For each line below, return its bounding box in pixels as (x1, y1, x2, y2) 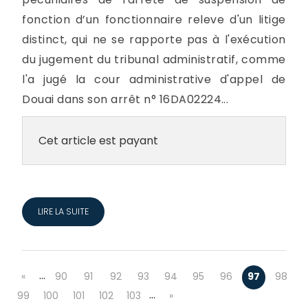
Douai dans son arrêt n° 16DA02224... (22, 91, 229, 107)
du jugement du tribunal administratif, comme (22, 51, 286, 67)
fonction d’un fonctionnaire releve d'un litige (22, 11, 286, 27)
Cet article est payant (38, 132, 158, 148)
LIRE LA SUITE (37, 205, 89, 217)
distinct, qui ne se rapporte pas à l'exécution (22, 31, 286, 47)
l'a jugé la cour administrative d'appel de (22, 71, 286, 87)
